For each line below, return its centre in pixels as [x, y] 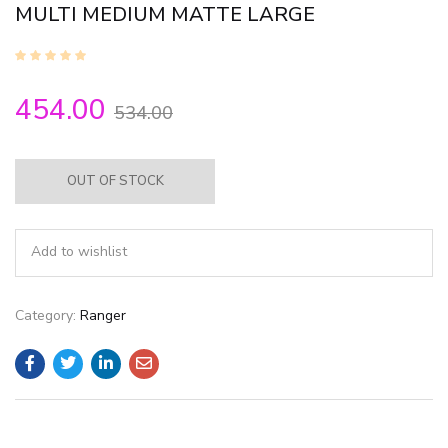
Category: [47, 315]
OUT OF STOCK [115, 181]
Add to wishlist [79, 251]
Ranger [103, 315]
